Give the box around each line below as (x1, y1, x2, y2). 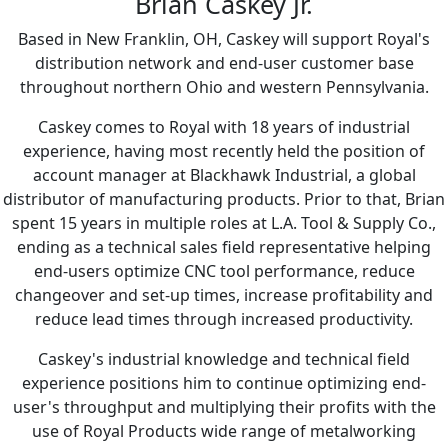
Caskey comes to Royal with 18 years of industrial (38, 115, 410, 138)
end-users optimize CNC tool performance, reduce (33, 259, 415, 282)
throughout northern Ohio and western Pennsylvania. (19, 75, 429, 98)
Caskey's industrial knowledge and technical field (38, 347, 410, 370)
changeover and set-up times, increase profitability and (15, 283, 433, 306)
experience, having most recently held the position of (23, 139, 425, 162)
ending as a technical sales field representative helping (17, 235, 431, 258)
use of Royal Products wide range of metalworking (32, 419, 416, 442)
